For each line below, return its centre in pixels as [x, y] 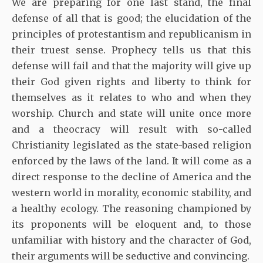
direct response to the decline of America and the [131, 177]
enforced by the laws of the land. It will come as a [131, 161]
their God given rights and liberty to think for [131, 82]
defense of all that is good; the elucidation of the [131, 18]
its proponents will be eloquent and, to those [131, 225]
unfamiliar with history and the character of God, [131, 240]
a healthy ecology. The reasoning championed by [131, 209]
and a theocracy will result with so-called [131, 129]
